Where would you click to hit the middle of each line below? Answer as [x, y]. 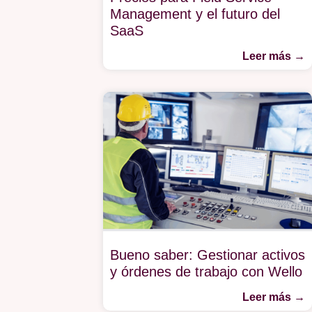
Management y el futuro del [195, 14]
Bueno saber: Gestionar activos [207, 255]
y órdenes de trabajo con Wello [206, 271]
